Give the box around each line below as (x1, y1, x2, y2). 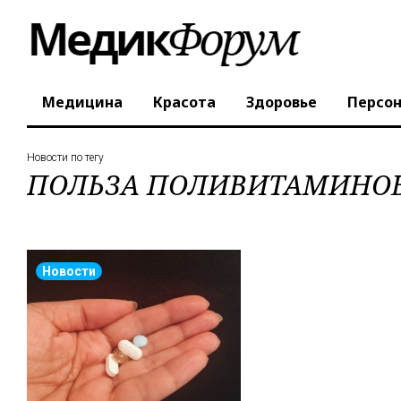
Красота (153, 92, 216, 113)
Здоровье (246, 92, 317, 113)
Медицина (42, 92, 123, 113)
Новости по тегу (27, 151, 104, 164)
